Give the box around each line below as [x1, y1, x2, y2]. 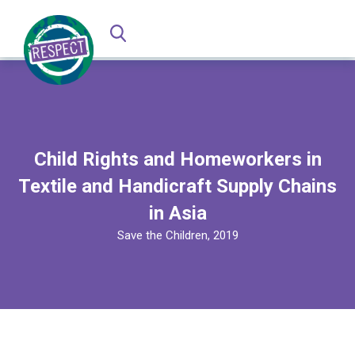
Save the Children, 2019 [116, 228, 239, 242]
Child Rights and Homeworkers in [33, 148, 322, 170]
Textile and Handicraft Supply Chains [18, 175, 337, 197]
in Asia [148, 202, 207, 224]
